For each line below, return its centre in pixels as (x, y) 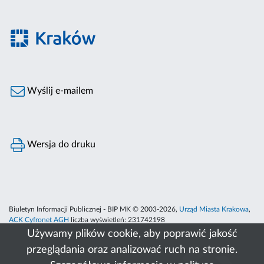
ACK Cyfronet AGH (39, 220)
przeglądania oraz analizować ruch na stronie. (132, 250)
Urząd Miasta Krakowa (214, 209)
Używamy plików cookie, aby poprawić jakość (132, 234)
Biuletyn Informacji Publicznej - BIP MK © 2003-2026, (94, 209)
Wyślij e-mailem (59, 91)
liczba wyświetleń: (98, 220)
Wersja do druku (60, 145)
